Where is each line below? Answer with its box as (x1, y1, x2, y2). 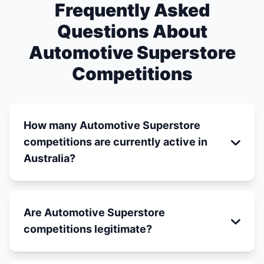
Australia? (24, 152, 75, 164)
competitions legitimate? (24, 223, 152, 235)
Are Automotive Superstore (24, 206, 165, 219)
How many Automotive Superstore (24, 119, 200, 131)
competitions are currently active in (24, 136, 207, 148)
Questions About (57, 21, 207, 42)
